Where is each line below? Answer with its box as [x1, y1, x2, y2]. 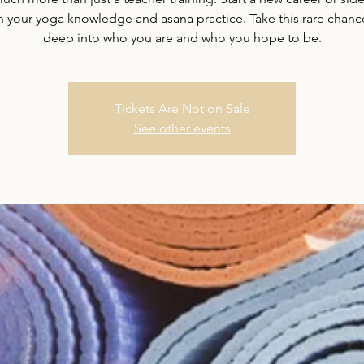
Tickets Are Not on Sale [114, 101, 250, 116]
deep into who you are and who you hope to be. [42, 30, 322, 45]
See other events [133, 120, 231, 136]
